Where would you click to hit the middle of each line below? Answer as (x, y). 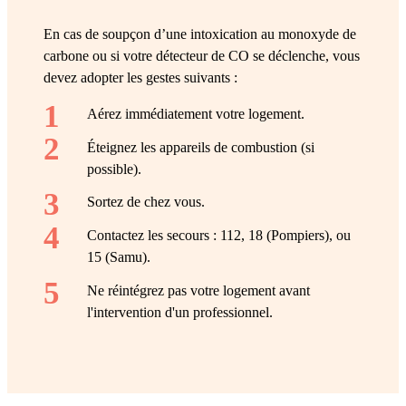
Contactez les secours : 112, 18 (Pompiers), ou (219, 236)
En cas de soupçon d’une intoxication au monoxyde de (200, 34)
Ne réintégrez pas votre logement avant (198, 290)
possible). (114, 169)
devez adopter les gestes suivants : (140, 77)
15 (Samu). (119, 257)
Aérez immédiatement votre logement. (196, 113)
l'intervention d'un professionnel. (180, 312)
